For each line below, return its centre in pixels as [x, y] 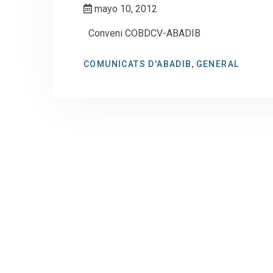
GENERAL [218, 64]
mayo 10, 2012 [125, 9]
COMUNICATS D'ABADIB [138, 64]
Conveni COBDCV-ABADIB [147, 33]
